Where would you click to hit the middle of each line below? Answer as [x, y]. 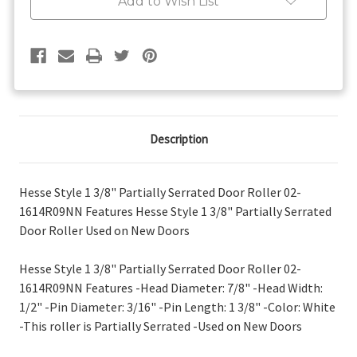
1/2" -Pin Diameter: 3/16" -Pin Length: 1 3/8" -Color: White [177, 306]
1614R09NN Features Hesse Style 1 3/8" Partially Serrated [175, 211]
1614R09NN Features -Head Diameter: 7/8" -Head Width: [171, 287]
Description [178, 139]
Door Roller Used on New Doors [104, 230]
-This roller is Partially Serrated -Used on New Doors [161, 326]
